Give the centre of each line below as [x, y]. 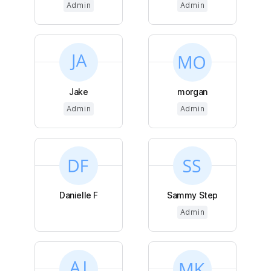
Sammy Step [192, 195]
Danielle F [79, 195]
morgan [192, 91]
